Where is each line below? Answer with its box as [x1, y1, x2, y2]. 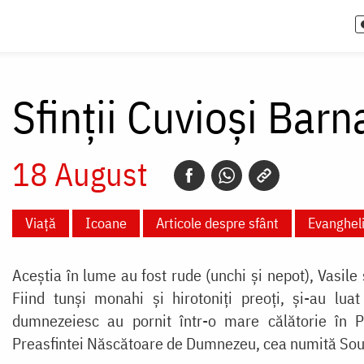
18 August [11, 152, 148, 195]
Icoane [84, 213, 127, 232]
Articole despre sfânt [155, 213, 279, 232]
